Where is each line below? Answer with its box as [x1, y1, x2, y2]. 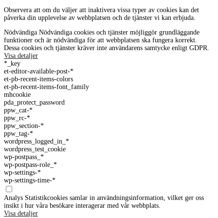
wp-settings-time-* [4, 176, 55, 184]
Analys [4, 194, 23, 201]
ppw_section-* [4, 122, 44, 129]
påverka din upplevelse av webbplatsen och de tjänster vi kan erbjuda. [4, 14, 196, 21]
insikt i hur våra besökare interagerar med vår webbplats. [4, 201, 161, 209]
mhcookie [4, 91, 31, 98]
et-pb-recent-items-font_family [4, 83, 89, 91]
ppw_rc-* [4, 114, 30, 122]
